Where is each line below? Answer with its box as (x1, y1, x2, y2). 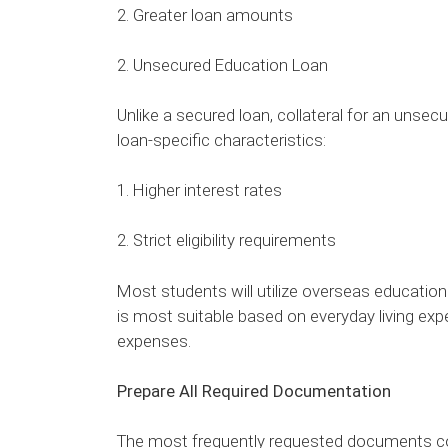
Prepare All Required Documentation (117, 380, 391, 401)
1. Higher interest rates (117, 180, 282, 201)
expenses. (117, 330, 191, 351)
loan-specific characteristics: (117, 129, 326, 150)
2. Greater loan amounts (117, 4, 293, 25)
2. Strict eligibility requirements (117, 230, 336, 251)
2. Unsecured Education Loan (117, 54, 328, 75)
